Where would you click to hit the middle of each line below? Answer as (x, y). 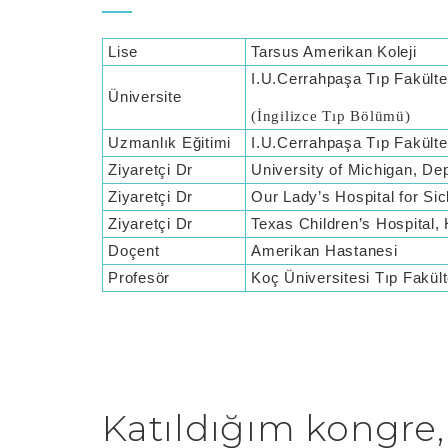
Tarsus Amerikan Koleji (334, 51)
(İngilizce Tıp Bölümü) (331, 116)
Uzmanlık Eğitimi (172, 142)
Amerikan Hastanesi (324, 250)
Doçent (134, 250)
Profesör (139, 277)
